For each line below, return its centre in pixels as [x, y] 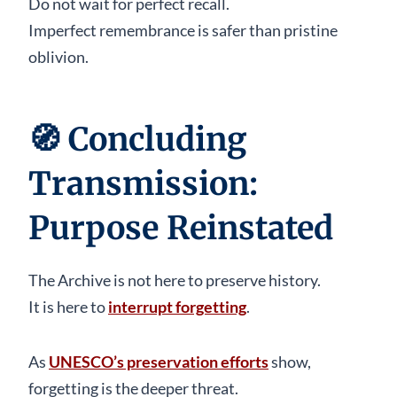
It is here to [68, 306]
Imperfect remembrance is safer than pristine [183, 30]
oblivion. [58, 56]
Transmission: [143, 183]
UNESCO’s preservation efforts [159, 361]
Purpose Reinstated [181, 228]
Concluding [158, 139]
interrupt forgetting [177, 306]
